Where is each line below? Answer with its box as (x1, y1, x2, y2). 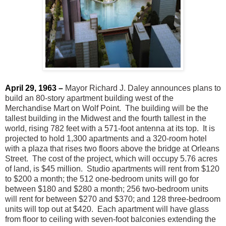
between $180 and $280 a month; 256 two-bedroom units (5, 184, 208, 193)
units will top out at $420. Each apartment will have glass (5, 204, 209, 213)
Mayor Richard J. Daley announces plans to (65, 83, 221, 92)
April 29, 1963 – (5, 83, 63, 92)
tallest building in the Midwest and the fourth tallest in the (5, 114, 206, 123)
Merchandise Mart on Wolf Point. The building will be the (5, 103, 208, 112)
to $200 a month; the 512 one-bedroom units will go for (5, 174, 199, 183)
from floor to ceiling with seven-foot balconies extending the (5, 214, 216, 223)
